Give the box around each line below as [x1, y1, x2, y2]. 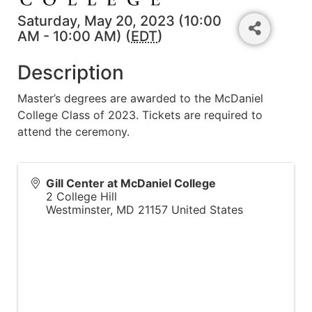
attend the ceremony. [17, 124, 130, 139]
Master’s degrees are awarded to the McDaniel [17, 91, 263, 105]
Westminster [46, 202, 110, 217]
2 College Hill [46, 189, 117, 203]
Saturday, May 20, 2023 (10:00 [17, 13, 221, 30]
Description [17, 60, 124, 84]
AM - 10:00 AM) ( [17, 28, 131, 45]
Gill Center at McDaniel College [46, 175, 216, 190]
